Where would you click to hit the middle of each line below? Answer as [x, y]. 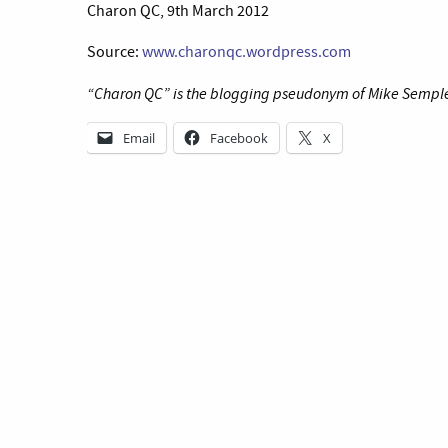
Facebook [239, 138]
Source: [114, 52]
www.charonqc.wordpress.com [246, 52]
